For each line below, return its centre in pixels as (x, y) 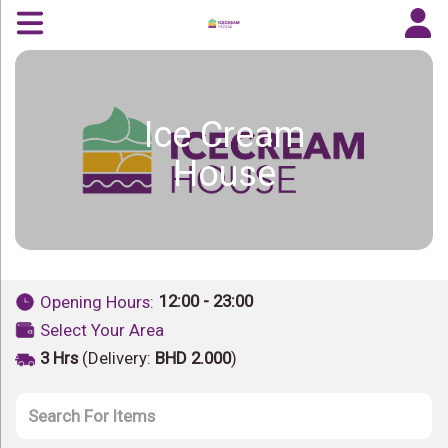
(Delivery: (116, 358)
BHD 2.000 (193, 358)
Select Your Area (102, 330)
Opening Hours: (97, 301)
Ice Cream (224, 135)
